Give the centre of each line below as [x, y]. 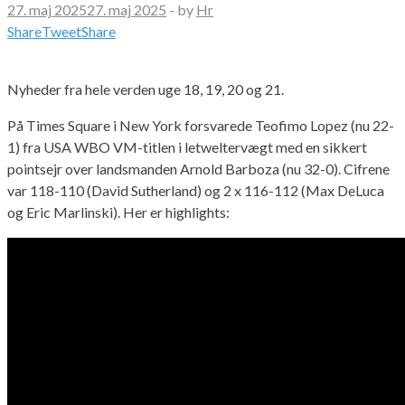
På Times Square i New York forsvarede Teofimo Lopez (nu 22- [201, 125]
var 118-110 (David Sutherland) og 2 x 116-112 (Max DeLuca [196, 190]
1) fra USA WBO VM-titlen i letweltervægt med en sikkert [187, 146]
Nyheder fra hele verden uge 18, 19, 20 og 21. [146, 89]
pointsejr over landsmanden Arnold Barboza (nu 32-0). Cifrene [198, 168]
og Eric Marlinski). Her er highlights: [118, 212]
